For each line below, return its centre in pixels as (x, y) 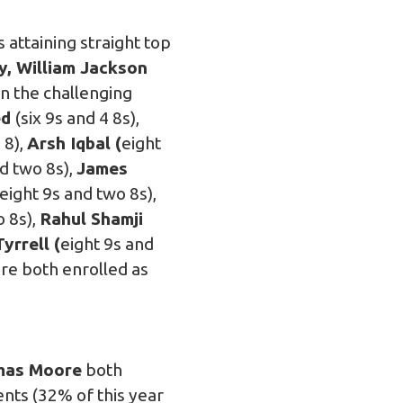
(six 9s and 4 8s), (77, 117)
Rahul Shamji (91, 218)
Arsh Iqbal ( (74, 143)
